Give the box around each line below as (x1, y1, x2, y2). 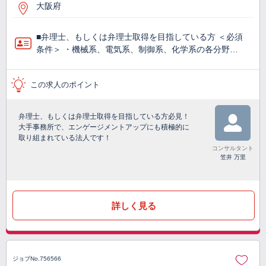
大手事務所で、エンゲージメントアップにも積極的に (18, 123, 189, 132)
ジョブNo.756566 (12, 255, 61, 262)
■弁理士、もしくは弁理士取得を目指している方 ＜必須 (36, 32, 243, 42)
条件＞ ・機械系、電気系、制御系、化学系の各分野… (36, 45, 238, 55)
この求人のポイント (30, 80, 100, 90)
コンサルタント (212, 145, 254, 152)
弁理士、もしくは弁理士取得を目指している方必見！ (18, 112, 189, 121)
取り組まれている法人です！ (18, 134, 111, 142)
